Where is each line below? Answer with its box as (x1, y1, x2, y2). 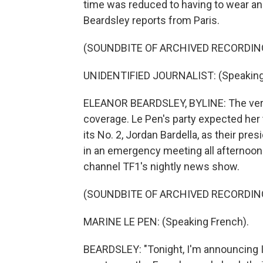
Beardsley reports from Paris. (83, 14, 220, 26)
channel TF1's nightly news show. (83, 160, 240, 173)
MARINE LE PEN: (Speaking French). (83, 215, 249, 228)
